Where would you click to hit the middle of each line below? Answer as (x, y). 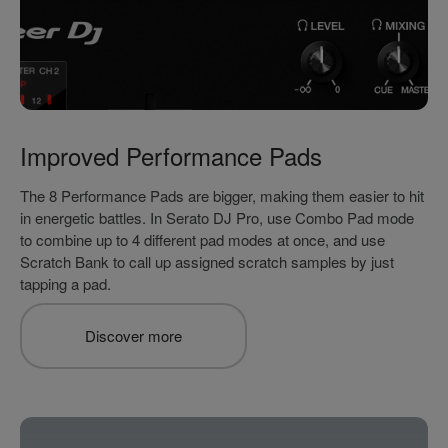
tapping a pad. (65, 284)
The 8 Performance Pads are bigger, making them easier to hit (222, 196)
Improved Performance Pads (171, 156)
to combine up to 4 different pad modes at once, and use (202, 240)
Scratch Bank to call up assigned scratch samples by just (207, 262)
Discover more (133, 336)
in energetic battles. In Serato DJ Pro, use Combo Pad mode (217, 218)
